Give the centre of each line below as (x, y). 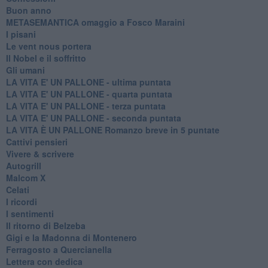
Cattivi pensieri (36, 141)
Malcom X (25, 177)
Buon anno (28, 10)
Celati (17, 189)
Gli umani (25, 70)
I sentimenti (30, 213)
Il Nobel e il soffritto (46, 58)
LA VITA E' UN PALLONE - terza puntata (86, 106)
